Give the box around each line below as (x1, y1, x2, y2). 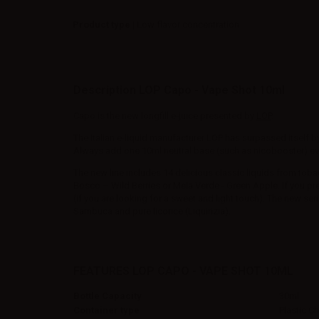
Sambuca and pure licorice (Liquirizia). (73, 205, 231, 216)
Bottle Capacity (73, 290, 142, 301)
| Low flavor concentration (130, 19, 239, 30)
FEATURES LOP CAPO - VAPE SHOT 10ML (73, 263, 293, 278)
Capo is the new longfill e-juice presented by (73, 110, 256, 121)
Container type (73, 304, 140, 315)
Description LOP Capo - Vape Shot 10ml (73, 83, 285, 97)
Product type (73, 19, 130, 30)
